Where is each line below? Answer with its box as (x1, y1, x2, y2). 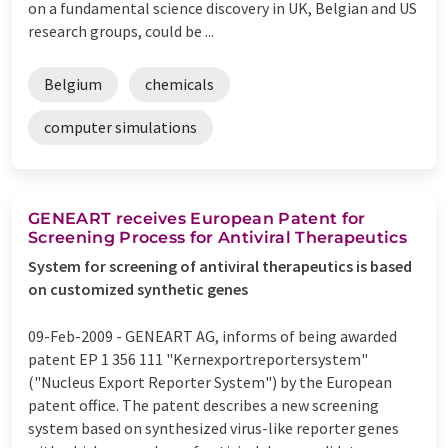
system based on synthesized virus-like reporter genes (28, 417, 399, 438)
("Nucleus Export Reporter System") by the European (28, 371, 392, 392)
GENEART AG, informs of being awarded (125, 325, 397, 346)
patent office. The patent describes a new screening (28, 394, 379, 415)
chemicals (145, 73, 214, 94)
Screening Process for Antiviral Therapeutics (28, 227, 408, 247)
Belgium (44, 73, 102, 94)
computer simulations (44, 116, 197, 137)
